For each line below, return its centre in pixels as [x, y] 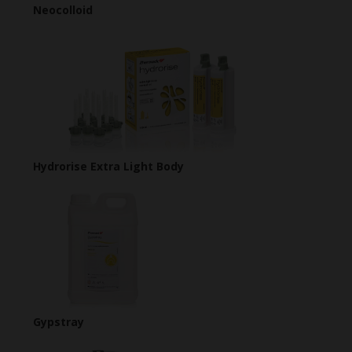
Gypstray [59, 322]
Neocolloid [63, 9]
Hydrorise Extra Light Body [108, 166]
